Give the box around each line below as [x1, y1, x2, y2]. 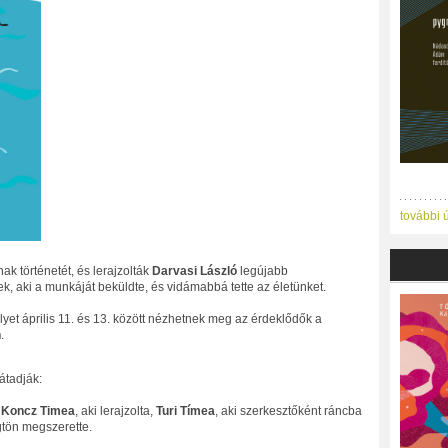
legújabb [236, 264, 288, 278]
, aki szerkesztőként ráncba [214, 404, 362, 418]
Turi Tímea [155, 404, 215, 418]
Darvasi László [151, 264, 237, 278]
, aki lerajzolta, [74, 404, 156, 418]
